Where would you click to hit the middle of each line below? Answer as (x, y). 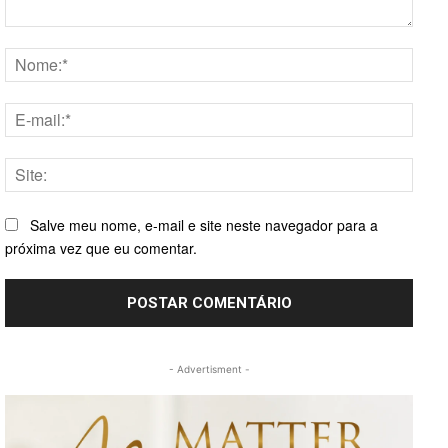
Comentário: (43, 35)
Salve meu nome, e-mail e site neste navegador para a (204, 224)
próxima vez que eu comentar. (101, 247)
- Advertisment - (209, 369)
